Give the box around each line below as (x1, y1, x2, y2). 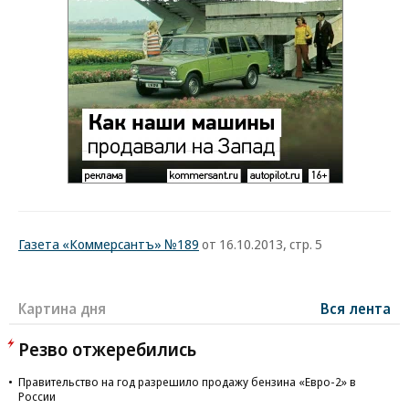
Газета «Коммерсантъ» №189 (18, 235, 199, 253)
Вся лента (320, 299, 391, 319)
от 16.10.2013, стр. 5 (199, 235, 322, 253)
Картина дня (18, 299, 106, 319)
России (18, 388, 56, 404)
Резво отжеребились (18, 337, 196, 362)
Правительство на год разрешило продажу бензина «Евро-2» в (18, 373, 356, 390)
